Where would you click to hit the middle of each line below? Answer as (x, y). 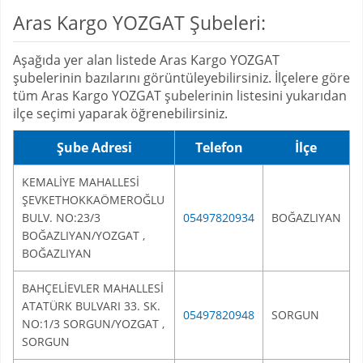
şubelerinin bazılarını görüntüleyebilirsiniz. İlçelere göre (181, 78)
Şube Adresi (94, 147)
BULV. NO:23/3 (61, 218)
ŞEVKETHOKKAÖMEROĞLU (93, 200)
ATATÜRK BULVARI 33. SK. (91, 306)
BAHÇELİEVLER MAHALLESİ (93, 288)
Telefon (219, 147)
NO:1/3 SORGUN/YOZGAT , (93, 324)
